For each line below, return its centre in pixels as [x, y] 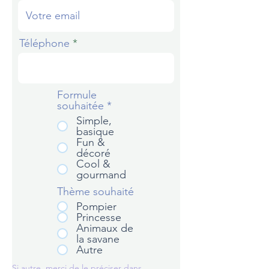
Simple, [94, 121]
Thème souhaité [95, 192]
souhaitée [80, 106]
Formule [77, 95]
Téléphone [44, 43]
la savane [98, 239]
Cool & [93, 164]
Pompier [96, 207]
